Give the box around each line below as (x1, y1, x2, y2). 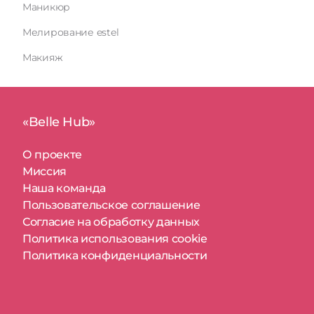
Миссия (22, 165, 67, 178)
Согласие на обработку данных (22, 215, 200, 228)
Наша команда (22, 182, 107, 195)
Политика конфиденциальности (22, 249, 207, 262)
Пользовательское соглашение (22, 198, 200, 212)
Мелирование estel (22, 26, 119, 39)
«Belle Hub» (22, 114, 96, 130)
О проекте (22, 148, 83, 161)
